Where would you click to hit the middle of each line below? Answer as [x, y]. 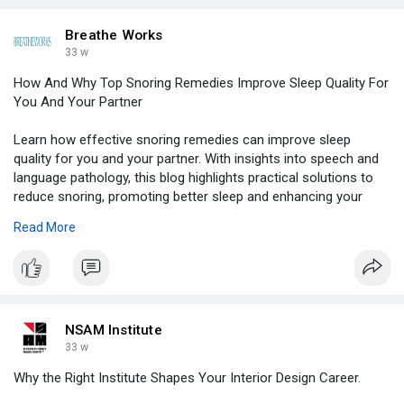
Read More [45, 228]
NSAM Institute [114, 331]
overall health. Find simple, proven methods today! [161, 216]
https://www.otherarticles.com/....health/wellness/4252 [174, 254]
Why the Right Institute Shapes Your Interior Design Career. [187, 378]
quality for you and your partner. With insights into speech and [196, 159]
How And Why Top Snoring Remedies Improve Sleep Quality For [201, 83]
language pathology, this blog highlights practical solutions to [193, 178]
